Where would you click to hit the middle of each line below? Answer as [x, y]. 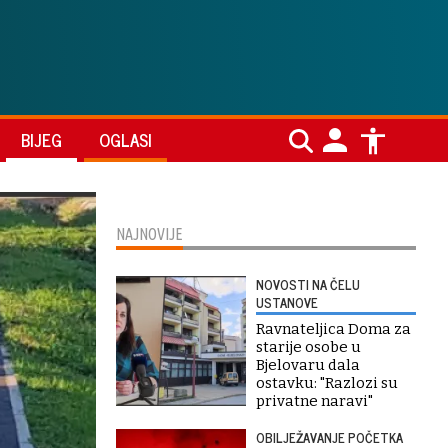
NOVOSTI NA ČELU [308, 284]
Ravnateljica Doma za [333, 329]
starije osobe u [308, 347]
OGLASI [125, 140]
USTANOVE [287, 302]
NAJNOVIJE [149, 234]
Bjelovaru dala [308, 365]
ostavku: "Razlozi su [327, 383]
